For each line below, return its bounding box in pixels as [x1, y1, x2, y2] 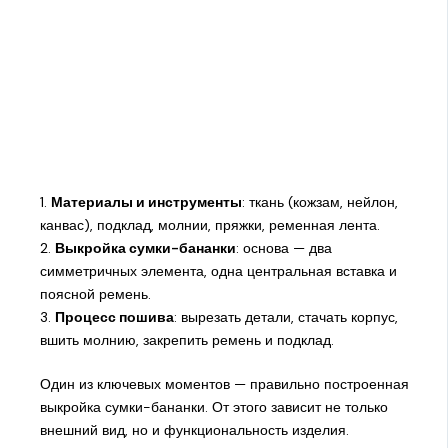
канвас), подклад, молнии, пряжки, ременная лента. [39, 216, 380, 235]
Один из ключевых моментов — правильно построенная [39, 375, 409, 394]
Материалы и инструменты [50, 193, 242, 212]
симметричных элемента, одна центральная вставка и [39, 262, 397, 281]
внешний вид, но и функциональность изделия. [39, 421, 349, 440]
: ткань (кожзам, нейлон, [241, 193, 398, 212]
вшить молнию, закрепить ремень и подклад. [39, 331, 334, 350]
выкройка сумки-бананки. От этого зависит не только [39, 398, 388, 417]
